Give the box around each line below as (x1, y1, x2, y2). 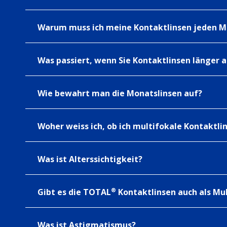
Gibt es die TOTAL (37, 186, 111, 198)
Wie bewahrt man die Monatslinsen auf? (37, 88, 202, 99)
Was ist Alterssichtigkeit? (37, 154, 142, 165)
